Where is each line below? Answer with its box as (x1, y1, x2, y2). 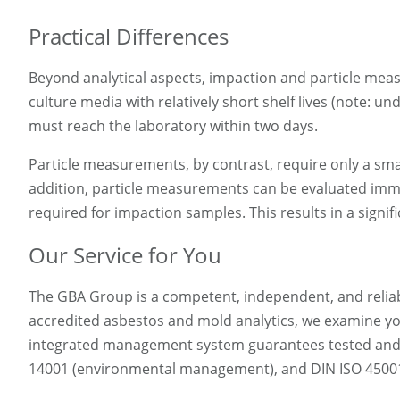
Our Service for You (29, 239, 221, 270)
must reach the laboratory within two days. (29, 116, 318, 137)
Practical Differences (29, 21, 229, 52)
